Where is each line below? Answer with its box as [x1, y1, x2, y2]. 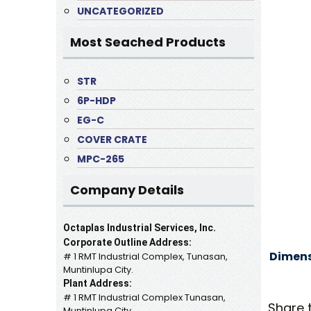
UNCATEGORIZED [76, 4, 164, 18]
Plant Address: [62, 278, 132, 289]
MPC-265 [76, 152, 124, 166]
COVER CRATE [76, 133, 147, 146]
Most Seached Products [69, 33, 226, 51]
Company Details [69, 181, 184, 199]
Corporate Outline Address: [62, 237, 192, 248]
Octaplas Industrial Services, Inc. [62, 222, 216, 233]
